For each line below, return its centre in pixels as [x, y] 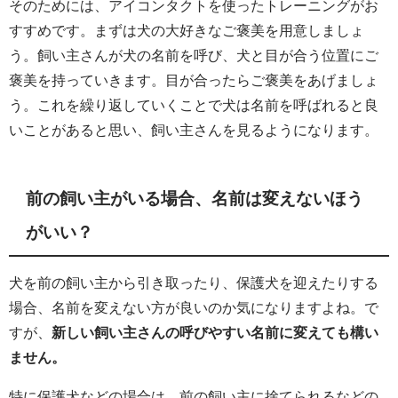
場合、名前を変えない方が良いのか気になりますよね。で [194, 307]
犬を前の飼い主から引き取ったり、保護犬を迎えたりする [194, 283]
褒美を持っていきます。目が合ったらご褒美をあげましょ [194, 80]
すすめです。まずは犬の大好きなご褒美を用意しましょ [187, 31]
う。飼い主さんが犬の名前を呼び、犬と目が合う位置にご [194, 56]
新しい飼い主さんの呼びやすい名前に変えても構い [215, 332]
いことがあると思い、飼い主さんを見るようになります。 [194, 130]
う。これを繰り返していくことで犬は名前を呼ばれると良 [194, 105]
